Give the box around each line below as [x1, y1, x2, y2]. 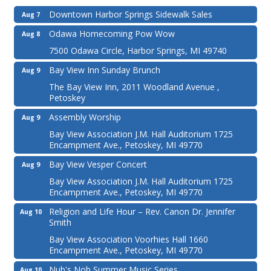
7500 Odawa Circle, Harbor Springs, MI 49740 [49, 45, 227, 56]
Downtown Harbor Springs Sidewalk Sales [49, 8, 212, 20]
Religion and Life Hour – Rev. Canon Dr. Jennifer [49, 206, 235, 217]
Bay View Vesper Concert [49, 158, 147, 170]
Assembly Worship [49, 111, 121, 123]
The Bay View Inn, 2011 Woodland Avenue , [49, 81, 220, 93]
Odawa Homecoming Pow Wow [49, 28, 175, 39]
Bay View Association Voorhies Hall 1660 [49, 233, 208, 245]
